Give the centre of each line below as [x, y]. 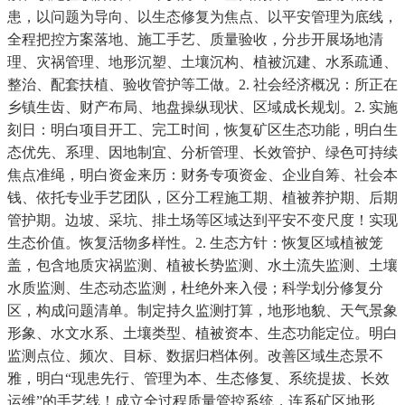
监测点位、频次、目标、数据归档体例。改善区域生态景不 [195, 356]
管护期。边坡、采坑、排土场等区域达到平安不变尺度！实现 [202, 221]
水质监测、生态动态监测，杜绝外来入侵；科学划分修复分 [195, 288]
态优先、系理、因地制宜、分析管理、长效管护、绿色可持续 [202, 153]
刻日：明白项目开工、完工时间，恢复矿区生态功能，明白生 [202, 130]
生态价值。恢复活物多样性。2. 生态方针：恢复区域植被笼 [195, 243]
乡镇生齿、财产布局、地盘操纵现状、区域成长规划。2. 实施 [202, 108]
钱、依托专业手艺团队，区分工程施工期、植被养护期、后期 [202, 198]
